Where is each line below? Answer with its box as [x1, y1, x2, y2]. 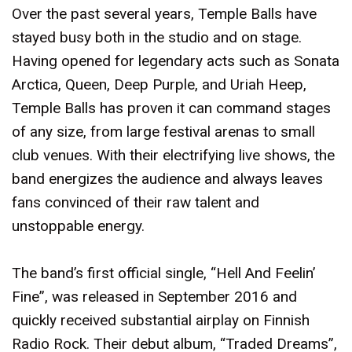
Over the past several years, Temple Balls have [12, 5, 317, 23]
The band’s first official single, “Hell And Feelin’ [12, 264, 315, 282]
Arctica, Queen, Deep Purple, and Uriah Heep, [12, 75, 306, 93]
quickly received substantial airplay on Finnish [12, 311, 310, 329]
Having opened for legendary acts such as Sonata [12, 52, 339, 70]
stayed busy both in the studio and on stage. [12, 28, 302, 46]
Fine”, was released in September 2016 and [12, 288, 297, 306]
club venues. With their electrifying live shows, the [12, 146, 335, 164]
